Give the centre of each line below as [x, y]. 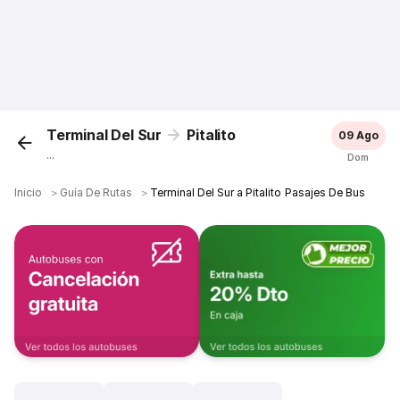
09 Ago [358, 135]
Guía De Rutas [96, 192]
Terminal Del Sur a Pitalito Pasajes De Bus [258, 192]
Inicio [29, 192]
